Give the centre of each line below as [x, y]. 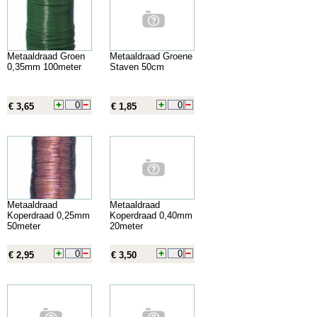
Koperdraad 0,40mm [151, 215]
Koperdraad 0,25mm [48, 215]
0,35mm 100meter [44, 67]
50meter [24, 226]
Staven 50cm [137, 67]
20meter [126, 226]
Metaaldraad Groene [151, 56]
